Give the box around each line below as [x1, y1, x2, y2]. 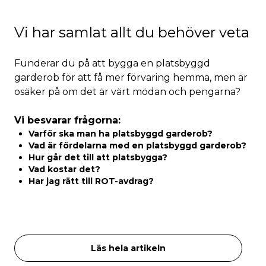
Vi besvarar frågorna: [14, 115, 121, 126]
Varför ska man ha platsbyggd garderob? [28, 128, 213, 139]
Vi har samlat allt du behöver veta [14, 24, 249, 41]
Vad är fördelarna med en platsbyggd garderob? [28, 140, 246, 151]
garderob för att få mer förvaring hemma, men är [14, 72, 248, 83]
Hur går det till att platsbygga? [28, 152, 167, 163]
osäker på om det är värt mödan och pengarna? [14, 86, 240, 97]
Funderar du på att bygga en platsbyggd [14, 58, 210, 69]
